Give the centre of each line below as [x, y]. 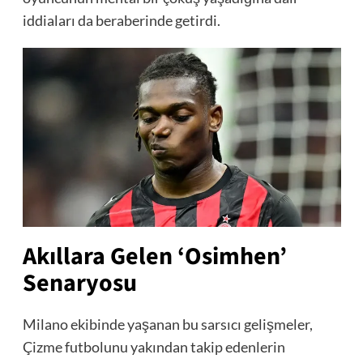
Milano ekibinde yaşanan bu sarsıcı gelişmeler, [167, 324]
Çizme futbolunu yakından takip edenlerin [154, 346]
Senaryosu [79, 283]
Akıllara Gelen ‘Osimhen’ [154, 256]
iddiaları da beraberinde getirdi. [121, 20]
